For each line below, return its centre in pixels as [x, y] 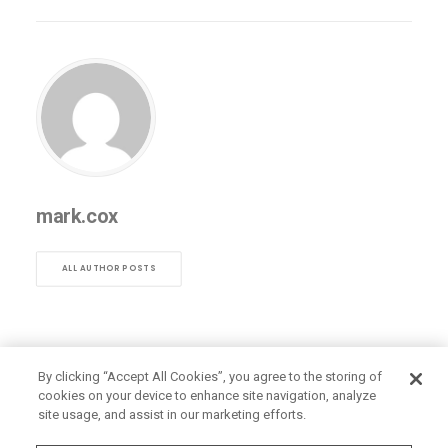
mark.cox [77, 216]
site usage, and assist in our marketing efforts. [172, 414]
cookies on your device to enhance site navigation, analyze [207, 395]
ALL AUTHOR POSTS [108, 268]
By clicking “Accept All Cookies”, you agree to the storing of [210, 376]
